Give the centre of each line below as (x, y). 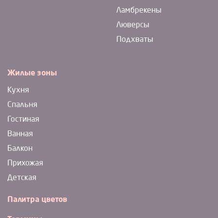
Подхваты (135, 40)
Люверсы (133, 25)
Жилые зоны (32, 73)
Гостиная (23, 120)
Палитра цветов (37, 200)
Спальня (22, 105)
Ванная (20, 134)
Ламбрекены (139, 10)
